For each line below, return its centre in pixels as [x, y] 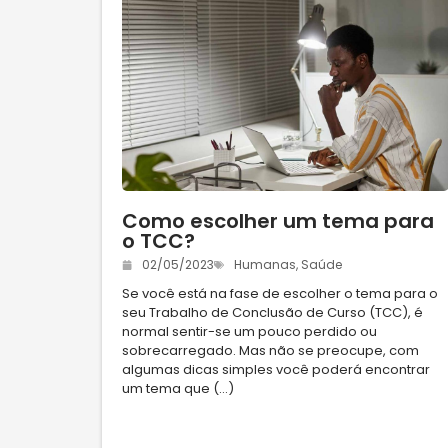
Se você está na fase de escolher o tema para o [280, 293]
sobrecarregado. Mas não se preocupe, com [270, 350]
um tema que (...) [178, 388]
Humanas [265, 264]
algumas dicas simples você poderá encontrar [276, 369]
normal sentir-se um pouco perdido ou [249, 331]
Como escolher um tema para [278, 220]
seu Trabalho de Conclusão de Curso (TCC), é [272, 312]
